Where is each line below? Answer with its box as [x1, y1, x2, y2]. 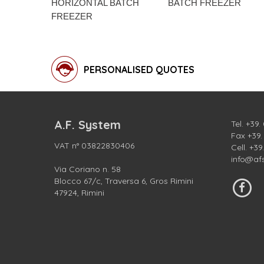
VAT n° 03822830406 [54, 140, 134, 151]
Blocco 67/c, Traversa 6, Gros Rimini [54, 176, 193, 186]
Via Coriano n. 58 [54, 164, 121, 174]
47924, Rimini [54, 187, 104, 198]
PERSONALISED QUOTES [84, 63, 194, 75]
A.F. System [54, 117, 121, 132]
